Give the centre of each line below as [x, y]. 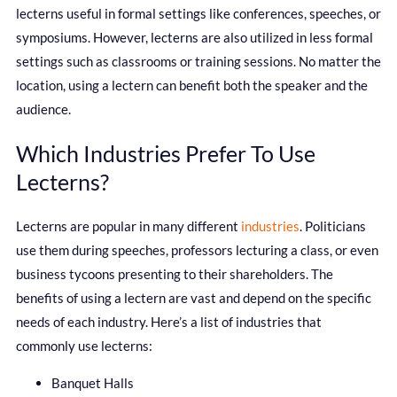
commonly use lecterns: [84, 346]
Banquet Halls [93, 383]
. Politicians [333, 226]
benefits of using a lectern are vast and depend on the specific [194, 298]
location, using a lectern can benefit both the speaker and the [192, 85]
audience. [43, 109]
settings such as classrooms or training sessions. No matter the [198, 61]
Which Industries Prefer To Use [166, 154]
